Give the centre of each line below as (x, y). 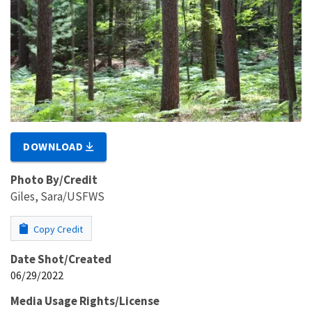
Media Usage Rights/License (85, 301)
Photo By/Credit (54, 179)
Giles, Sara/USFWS (57, 196)
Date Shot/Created (61, 259)
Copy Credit (57, 229)
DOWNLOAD (55, 146)
